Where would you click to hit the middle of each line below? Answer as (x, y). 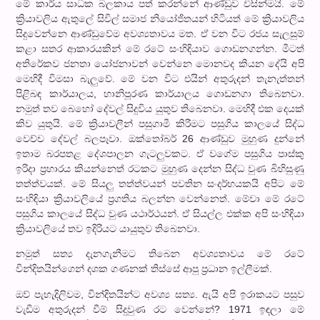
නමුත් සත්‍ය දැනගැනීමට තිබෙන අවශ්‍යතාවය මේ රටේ (160, 254)
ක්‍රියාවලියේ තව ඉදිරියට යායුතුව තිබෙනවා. (108, 228)
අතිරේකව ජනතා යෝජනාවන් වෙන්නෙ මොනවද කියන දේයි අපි (160, 63)
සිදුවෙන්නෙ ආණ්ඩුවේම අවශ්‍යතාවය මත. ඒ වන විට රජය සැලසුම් (160, 33)
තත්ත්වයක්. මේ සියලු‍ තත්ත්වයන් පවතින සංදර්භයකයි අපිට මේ (160, 183)
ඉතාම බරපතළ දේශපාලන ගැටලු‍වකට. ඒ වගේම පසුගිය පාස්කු (160, 153)
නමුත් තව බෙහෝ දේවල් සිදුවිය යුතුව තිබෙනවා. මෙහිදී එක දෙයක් (160, 108)
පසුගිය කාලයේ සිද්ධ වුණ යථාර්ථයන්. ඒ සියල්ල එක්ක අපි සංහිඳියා (160, 213)
